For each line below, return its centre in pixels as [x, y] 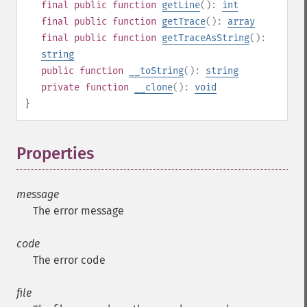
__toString [156, 71]
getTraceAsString [206, 38]
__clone [153, 87]
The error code [69, 260]
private [60, 87]
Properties [55, 153]
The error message [78, 211]
